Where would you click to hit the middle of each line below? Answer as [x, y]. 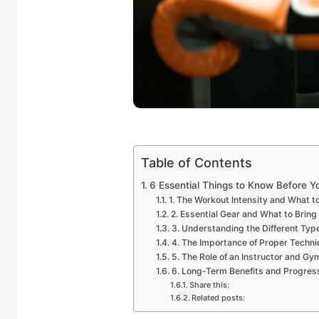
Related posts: [218, 298]
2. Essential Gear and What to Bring [244, 214]
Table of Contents [197, 163]
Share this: [209, 285]
